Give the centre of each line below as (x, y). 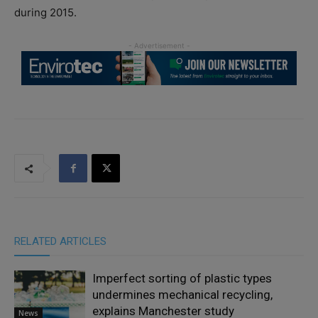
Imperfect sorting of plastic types (182, 278)
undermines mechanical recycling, (182, 294)
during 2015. (45, 13)
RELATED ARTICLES (60, 241)
